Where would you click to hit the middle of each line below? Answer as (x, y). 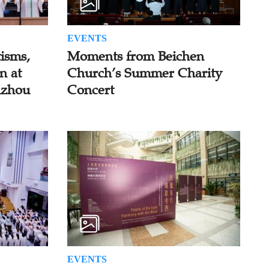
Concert (90, 90)
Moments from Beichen (135, 56)
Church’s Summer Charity (144, 73)
